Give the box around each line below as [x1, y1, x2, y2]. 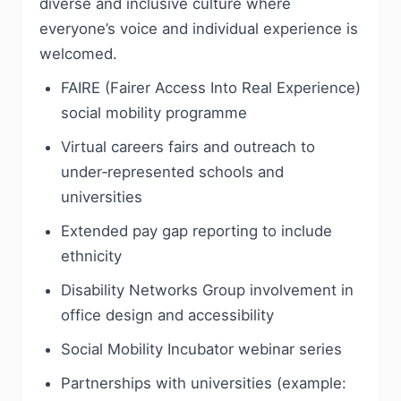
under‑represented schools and [61, 163, 284, 181]
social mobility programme [61, 104, 247, 122]
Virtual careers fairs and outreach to [61, 138, 315, 156]
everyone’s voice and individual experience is [39, 20, 358, 38]
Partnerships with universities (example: [61, 374, 346, 392]
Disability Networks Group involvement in [61, 281, 354, 299]
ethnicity [61, 247, 122, 265]
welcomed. [39, 45, 117, 63]
